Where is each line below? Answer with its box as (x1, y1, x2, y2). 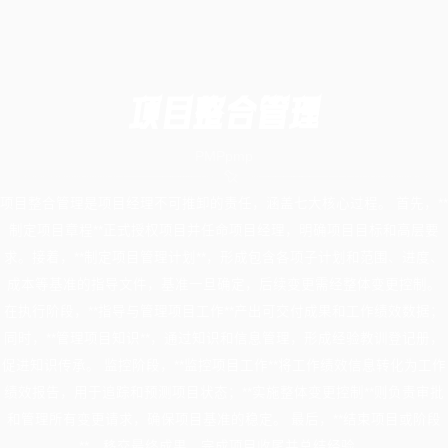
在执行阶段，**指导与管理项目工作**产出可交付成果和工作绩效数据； (4, 303, 444, 319)
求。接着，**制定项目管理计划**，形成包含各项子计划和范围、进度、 (4, 249, 444, 265)
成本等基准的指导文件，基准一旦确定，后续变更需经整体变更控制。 (7, 276, 441, 292)
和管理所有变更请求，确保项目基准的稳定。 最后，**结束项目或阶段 (7, 411, 441, 427)
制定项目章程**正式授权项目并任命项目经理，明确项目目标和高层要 (9, 222, 439, 238)
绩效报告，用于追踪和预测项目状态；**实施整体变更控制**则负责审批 (4, 384, 444, 400)
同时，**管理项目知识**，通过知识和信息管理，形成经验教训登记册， (4, 330, 444, 346)
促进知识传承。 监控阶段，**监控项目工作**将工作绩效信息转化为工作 (2, 357, 446, 373)
